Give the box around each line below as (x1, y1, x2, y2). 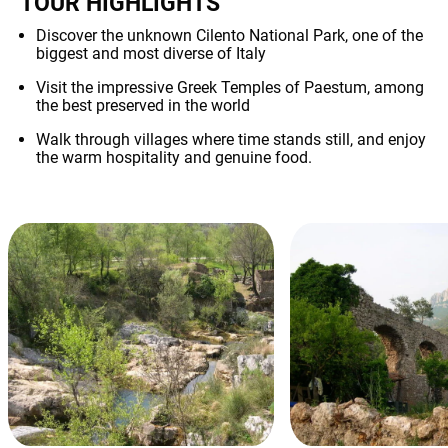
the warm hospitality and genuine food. (36, 148, 312, 168)
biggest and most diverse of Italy (36, 44, 266, 64)
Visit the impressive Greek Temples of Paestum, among (36, 78, 424, 98)
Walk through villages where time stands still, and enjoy (36, 130, 426, 150)
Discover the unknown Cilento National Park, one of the (36, 26, 423, 46)
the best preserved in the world (36, 96, 250, 116)
